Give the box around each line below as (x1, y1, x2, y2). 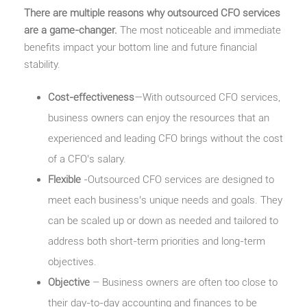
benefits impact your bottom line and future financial (24, 40, 257, 53)
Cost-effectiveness (48, 90, 134, 103)
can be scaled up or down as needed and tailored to (48, 214, 278, 227)
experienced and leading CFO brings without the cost (48, 132, 283, 145)
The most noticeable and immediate (117, 23, 281, 36)
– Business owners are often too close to (90, 275, 278, 288)
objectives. (48, 255, 97, 268)
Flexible (48, 173, 81, 186)
